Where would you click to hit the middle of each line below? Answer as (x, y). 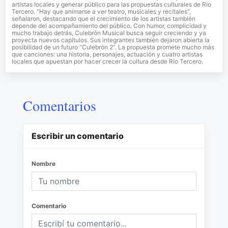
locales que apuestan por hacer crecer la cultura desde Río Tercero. (107, 61)
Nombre (44, 163)
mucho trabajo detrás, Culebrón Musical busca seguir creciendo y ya (109, 33)
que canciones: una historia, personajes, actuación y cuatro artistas (107, 54)
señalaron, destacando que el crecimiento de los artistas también (104, 18)
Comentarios (60, 105)
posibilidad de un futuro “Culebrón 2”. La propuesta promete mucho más (113, 47)
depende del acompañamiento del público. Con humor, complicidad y (109, 25)
